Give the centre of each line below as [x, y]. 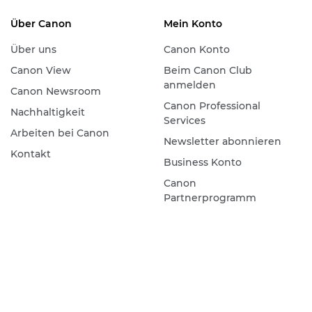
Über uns [33, 49]
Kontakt [30, 154]
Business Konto [202, 162]
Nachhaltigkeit [47, 112]
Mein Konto [193, 23]
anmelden [189, 85]
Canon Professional [212, 106]
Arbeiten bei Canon [60, 133]
